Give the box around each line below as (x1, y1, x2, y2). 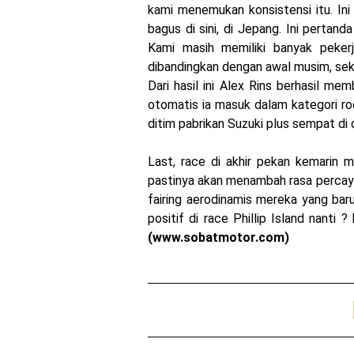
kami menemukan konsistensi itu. (148, 2, 338, 17)
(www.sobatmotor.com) (148, 229, 289, 245)
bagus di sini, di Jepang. (148, 21, 286, 36)
